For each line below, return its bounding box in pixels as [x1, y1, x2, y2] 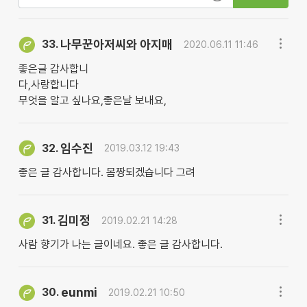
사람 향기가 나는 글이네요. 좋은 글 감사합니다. [18, 238, 223, 251]
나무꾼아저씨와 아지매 [60, 37, 173, 52]
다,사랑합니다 [18, 77, 79, 91]
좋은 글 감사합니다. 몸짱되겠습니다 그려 [18, 166, 195, 180]
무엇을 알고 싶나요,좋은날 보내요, [18, 93, 167, 107]
